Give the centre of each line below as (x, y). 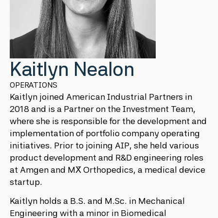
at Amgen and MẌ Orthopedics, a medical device (108, 170)
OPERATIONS (34, 85)
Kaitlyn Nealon (72, 69)
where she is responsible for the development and (108, 121)
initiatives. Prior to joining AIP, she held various (104, 145)
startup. (26, 182)
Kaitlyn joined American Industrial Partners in (101, 97)
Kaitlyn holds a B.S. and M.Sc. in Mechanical (97, 201)
